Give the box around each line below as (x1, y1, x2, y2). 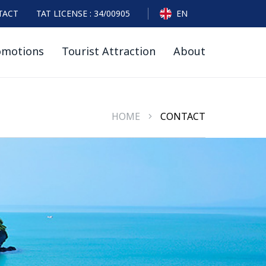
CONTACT (160, 109, 205, 124)
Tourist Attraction (62, 44, 156, 61)
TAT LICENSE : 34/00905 (36, 7, 130, 20)
